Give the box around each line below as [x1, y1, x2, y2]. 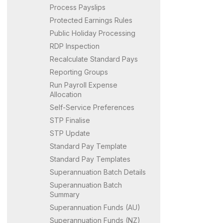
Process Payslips [50, 2, 106, 11]
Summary [50, 190, 80, 199]
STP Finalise [50, 115, 90, 124]
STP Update [50, 128, 90, 137]
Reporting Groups [50, 67, 108, 76]
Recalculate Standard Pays [50, 54, 138, 63]
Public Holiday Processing [50, 28, 135, 37]
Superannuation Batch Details [50, 167, 146, 176]
